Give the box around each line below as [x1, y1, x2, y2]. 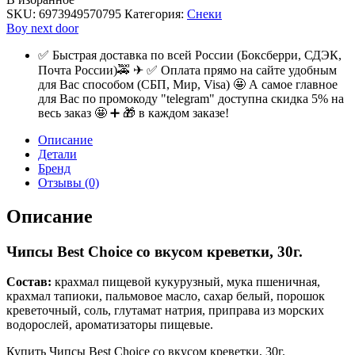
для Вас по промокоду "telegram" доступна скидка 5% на [38, 91, 344, 105]
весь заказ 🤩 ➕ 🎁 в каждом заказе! [38, 105, 229, 120]
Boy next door [6, 21, 78, 35]
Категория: [124, 6, 187, 21]
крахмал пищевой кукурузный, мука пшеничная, [52, 275, 320, 289]
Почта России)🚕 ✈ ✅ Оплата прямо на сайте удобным [38, 63, 337, 77]
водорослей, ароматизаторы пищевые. [6, 318, 213, 332]
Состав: [6, 275, 52, 289]
